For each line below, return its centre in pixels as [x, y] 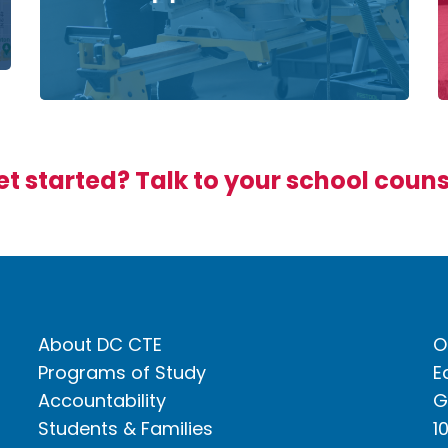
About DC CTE [99, 344]
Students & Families [125, 428]
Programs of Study [121, 372]
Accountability [101, 400]
